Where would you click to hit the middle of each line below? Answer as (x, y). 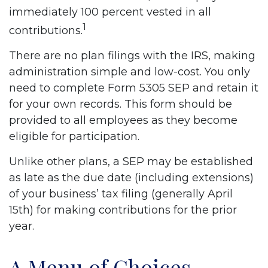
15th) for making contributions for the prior (123, 210)
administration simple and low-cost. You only (130, 72)
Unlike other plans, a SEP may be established (131, 162)
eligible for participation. (74, 136)
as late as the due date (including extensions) (131, 178)
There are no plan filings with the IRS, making (132, 56)
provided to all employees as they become (123, 120)
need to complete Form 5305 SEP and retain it (134, 88)
